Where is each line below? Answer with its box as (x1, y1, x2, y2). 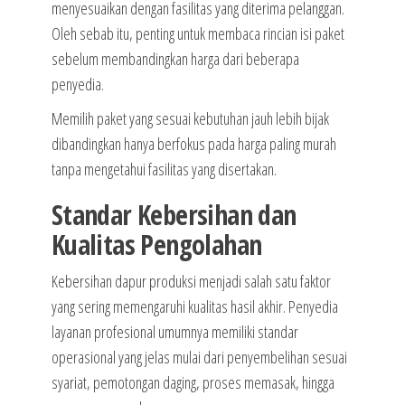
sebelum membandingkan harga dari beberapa (51, 48, 299, 71)
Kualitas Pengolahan (51, 226, 262, 264)
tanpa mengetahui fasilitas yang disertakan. (51, 158, 277, 181)
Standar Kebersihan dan (51, 196, 297, 234)
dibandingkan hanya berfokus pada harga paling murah (51, 133, 336, 155)
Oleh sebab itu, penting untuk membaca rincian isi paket (51, 23, 344, 45)
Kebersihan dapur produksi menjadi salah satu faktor (51, 270, 331, 293)
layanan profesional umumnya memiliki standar (51, 321, 298, 344)
